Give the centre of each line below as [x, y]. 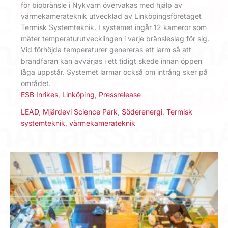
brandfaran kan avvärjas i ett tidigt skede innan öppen [111, 61]
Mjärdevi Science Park [80, 111]
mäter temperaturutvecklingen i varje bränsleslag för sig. [115, 39]
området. [36, 83]
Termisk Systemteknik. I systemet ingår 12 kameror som [114, 27]
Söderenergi [142, 111]
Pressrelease [120, 95]
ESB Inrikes [39, 95]
